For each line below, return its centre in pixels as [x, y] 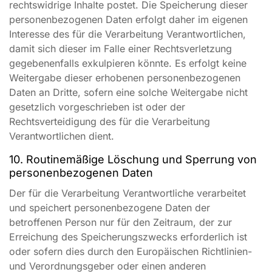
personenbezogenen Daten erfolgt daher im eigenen [128, 19]
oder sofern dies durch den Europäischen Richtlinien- [131, 251]
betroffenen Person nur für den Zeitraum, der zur [121, 222]
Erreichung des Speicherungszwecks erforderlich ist [128, 237]
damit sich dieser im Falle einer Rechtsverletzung [121, 49]
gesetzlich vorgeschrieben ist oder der [97, 107]
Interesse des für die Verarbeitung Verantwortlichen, [127, 34]
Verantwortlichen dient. [62, 136]
